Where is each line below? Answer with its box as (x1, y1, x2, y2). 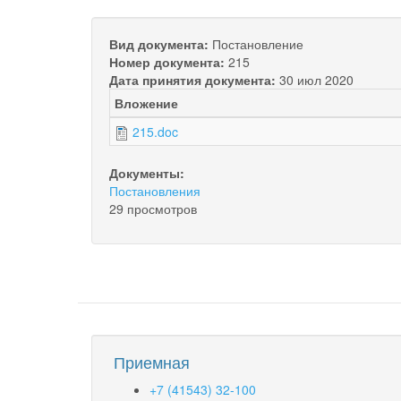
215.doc (132, 122, 178, 141)
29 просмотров (109, 199, 197, 218)
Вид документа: (109, 34, 212, 53)
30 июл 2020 (279, 70, 354, 89)
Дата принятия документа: (109, 70, 279, 89)
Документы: (109, 163, 188, 182)
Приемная (114, 349, 190, 373)
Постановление (212, 34, 303, 53)
